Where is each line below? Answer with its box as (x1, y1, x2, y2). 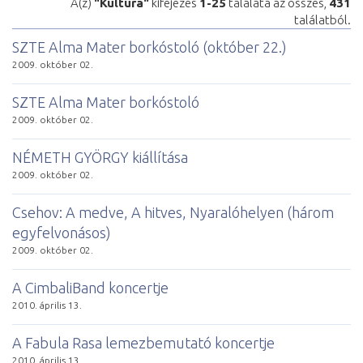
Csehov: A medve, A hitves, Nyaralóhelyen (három (12, 203, 334, 220)
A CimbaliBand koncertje (12, 279, 169, 296)
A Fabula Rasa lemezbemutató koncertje (12, 334, 275, 351)
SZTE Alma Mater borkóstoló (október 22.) (12, 38, 287, 55)
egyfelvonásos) (12, 224, 111, 241)
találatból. (294, 12, 351, 27)
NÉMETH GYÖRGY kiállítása (12, 148, 188, 165)
